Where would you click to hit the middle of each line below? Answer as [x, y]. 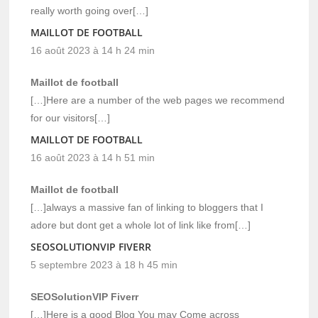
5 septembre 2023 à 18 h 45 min [104, 264]
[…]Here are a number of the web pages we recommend [158, 100]
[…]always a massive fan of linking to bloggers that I [147, 207]
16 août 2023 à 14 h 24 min [93, 50]
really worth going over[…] [90, 10]
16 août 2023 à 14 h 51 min [93, 157]
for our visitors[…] [71, 117]
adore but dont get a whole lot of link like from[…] [141, 225]
